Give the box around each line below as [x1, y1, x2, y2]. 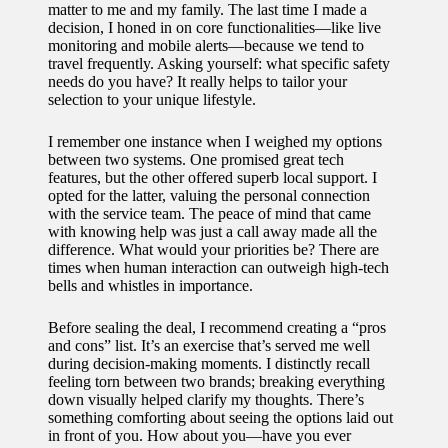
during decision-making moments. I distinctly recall [48, 354, 370, 372]
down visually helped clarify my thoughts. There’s [48, 390, 364, 408]
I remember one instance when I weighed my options [48, 132, 382, 150]
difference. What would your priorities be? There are [48, 240, 379, 258]
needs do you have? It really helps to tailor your [48, 72, 347, 90]
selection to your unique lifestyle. [48, 90, 256, 108]
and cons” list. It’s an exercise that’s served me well [48, 336, 370, 354]
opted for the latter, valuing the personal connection [48, 186, 370, 204]
